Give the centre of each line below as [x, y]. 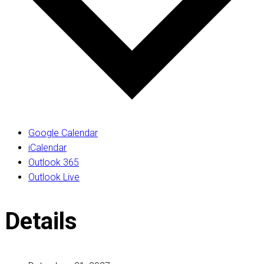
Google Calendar [63, 133]
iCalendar [47, 147]
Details [41, 221]
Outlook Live [54, 177]
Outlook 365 [54, 162]
